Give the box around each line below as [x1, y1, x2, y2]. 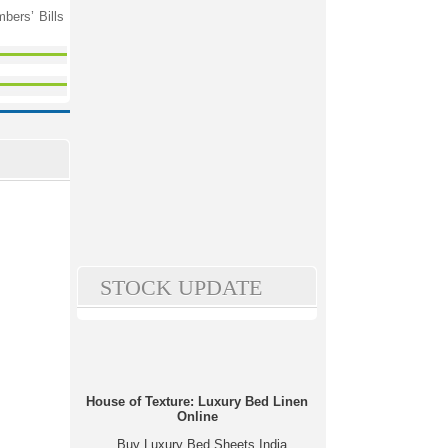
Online [176, 409, 218, 424]
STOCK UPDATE [100, 275, 262, 300]
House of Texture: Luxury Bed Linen [86, 394, 308, 409]
